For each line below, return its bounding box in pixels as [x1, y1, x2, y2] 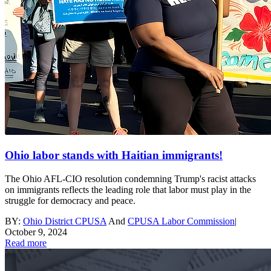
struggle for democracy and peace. [5, 195, 135, 206]
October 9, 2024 [5, 226, 67, 237]
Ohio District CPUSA [23, 215, 106, 226]
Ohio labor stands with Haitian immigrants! [5, 149, 223, 162]
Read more [5, 237, 47, 248]
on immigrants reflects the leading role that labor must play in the [5, 184, 251, 195]
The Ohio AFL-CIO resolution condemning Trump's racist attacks [5, 173, 256, 184]
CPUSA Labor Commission [128, 215, 235, 226]
